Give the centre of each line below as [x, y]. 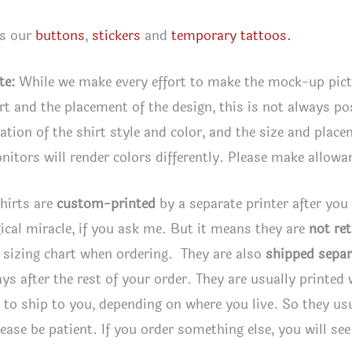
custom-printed [106, 204]
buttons [60, 36]
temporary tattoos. [231, 36]
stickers [116, 36]
